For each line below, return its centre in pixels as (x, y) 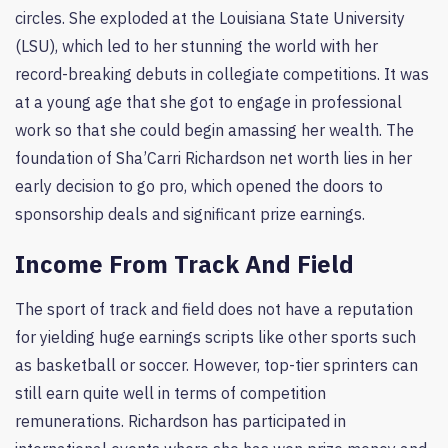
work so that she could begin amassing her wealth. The (214, 129)
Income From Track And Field (184, 263)
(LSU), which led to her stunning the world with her (196, 45)
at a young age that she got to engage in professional (208, 101)
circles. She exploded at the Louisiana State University (210, 17)
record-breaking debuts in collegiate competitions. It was (222, 73)
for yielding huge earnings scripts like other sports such (215, 336)
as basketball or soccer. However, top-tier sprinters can (216, 364)
